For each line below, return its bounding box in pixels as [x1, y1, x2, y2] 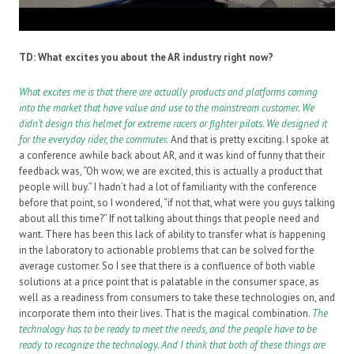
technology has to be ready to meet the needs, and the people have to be [19, 322, 317, 337]
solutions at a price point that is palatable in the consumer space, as [19, 275, 319, 289]
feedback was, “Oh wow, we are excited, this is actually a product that [19, 164, 322, 179]
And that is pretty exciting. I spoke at [168, 133, 329, 147]
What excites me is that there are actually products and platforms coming [19, 85, 318, 100]
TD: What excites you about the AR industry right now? [19, 51, 273, 65]
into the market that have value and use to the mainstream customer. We [19, 101, 314, 115]
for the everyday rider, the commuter [19, 133, 166, 147]
